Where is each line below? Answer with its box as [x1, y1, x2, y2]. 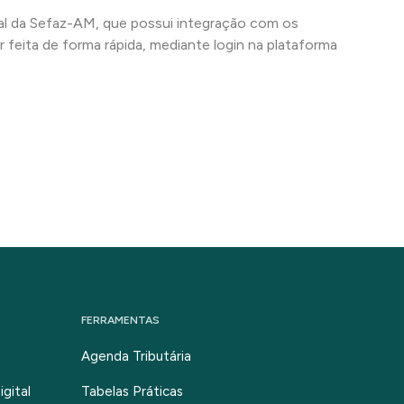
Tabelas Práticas [81, 383, 184, 399]
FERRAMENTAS [81, 314, 161, 326]
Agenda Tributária [81, 348, 192, 364]
